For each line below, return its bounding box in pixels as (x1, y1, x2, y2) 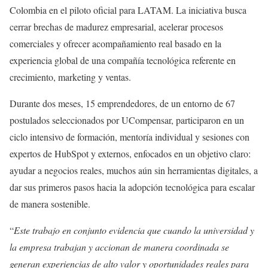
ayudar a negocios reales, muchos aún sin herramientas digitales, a (10, 163, 258, 176)
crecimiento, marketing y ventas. (10, 70, 131, 83)
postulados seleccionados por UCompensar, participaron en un (10, 113, 244, 126)
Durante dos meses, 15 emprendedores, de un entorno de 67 (10, 96, 235, 109)
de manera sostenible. (10, 197, 90, 210)
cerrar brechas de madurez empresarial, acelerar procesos (10, 20, 223, 33)
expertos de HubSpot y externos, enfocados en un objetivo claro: (10, 147, 251, 160)
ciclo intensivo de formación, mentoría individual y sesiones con (10, 130, 249, 143)
